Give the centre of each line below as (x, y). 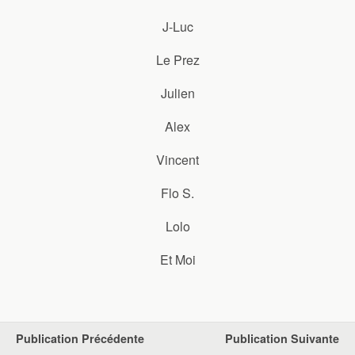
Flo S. (177, 193)
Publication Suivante (282, 338)
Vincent (177, 160)
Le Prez (177, 60)
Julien (177, 93)
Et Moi (177, 260)
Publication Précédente (80, 338)
